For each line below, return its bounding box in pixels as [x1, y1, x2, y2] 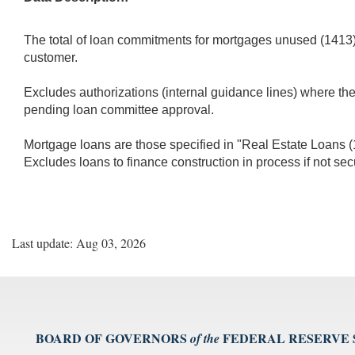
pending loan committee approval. [24, 102, 214, 116]
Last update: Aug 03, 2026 [12, 234, 146, 251]
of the [190, 329, 219, 347]
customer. [24, 50, 78, 64]
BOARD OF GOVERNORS [36, 328, 187, 347]
